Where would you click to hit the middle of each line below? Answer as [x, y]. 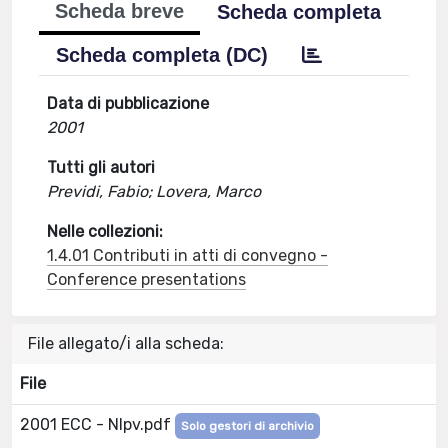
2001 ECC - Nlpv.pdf [97, 424]
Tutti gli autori [101, 167]
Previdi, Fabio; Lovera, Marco [154, 191]
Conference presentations [147, 279]
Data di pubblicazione [128, 103]
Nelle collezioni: [105, 231]
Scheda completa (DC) [162, 55]
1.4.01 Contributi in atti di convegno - [188, 255]
